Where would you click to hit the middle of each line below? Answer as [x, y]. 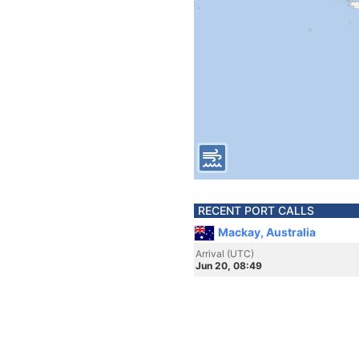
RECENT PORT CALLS [256, 210]
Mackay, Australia [267, 232]
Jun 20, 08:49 [229, 266]
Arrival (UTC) [225, 254]
